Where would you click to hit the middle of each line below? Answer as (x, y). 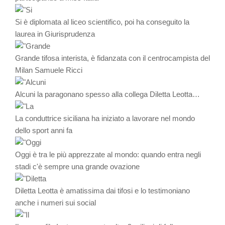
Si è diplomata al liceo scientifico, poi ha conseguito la (102, 22)
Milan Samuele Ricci (49, 70)
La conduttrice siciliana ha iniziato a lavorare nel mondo (105, 119)
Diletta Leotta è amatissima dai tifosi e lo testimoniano (102, 191)
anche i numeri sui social (55, 203)
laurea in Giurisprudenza (55, 34)
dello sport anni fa (44, 131)
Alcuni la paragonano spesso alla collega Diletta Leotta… (107, 94)
